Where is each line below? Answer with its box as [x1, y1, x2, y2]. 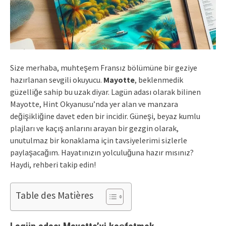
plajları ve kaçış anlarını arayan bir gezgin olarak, [10, 123, 179, 133]
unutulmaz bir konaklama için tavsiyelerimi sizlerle [10, 135, 187, 145]
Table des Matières [16, 189, 93, 201]
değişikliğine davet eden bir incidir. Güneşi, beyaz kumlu [10, 110, 200, 121]
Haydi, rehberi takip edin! [10, 159, 96, 169]
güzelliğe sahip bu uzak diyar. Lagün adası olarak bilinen [10, 86, 201, 97]
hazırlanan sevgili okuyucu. [10, 74, 103, 85]
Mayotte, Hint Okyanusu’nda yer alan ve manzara [10, 98, 178, 109]
